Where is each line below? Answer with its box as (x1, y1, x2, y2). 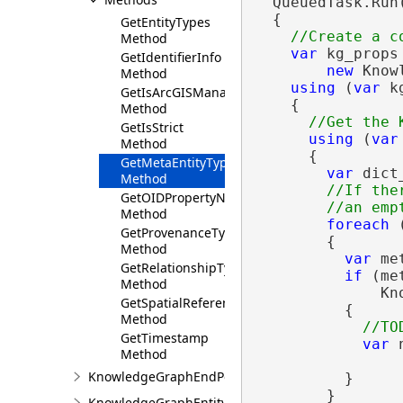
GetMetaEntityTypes (121, 154, 241, 171)
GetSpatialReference (121, 294, 244, 311)
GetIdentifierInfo (121, 49, 221, 66)
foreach (326, 215, 390, 233)
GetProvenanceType (121, 224, 240, 241)
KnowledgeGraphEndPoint (88, 368, 247, 385)
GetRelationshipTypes (121, 259, 252, 276)
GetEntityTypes (121, 13, 210, 31)
